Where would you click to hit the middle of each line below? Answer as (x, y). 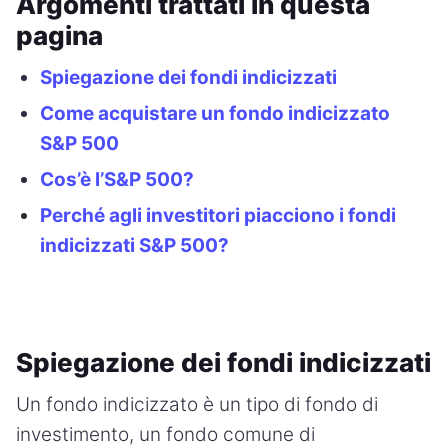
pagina (59, 35)
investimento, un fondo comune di (165, 434)
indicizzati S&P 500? (134, 245)
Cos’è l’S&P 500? (117, 179)
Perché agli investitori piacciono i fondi (218, 215)
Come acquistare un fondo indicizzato (215, 113)
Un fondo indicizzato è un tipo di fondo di (197, 404)
